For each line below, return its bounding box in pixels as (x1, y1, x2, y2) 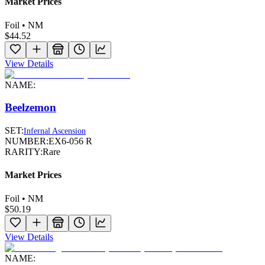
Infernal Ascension (24, 127, 86, 136)
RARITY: (5, 147, 43, 157)
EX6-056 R (49, 136, 92, 147)
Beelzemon (5, 101, 56, 114)
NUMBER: (5, 136, 49, 147)
